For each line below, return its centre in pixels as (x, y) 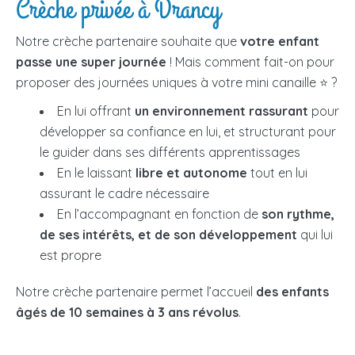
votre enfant (280, 42)
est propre (71, 256)
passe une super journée (91, 62)
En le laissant (96, 173)
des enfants (292, 292)
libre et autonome (191, 173)
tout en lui (277, 173)
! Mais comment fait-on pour (250, 62)
